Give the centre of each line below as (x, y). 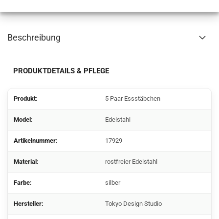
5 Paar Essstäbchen (133, 99)
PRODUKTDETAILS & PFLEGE (61, 71)
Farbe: (23, 183)
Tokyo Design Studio (133, 204)
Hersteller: (29, 204)
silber (113, 183)
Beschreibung (34, 37)
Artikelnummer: (36, 141)
